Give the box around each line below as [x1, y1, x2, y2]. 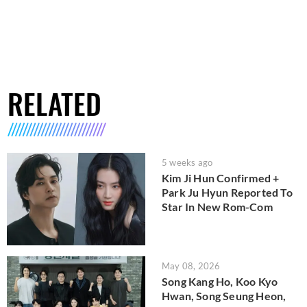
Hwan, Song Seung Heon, [162, 288, 286, 302]
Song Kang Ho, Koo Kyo [162, 274, 278, 288]
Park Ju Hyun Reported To [162, 186, 293, 199]
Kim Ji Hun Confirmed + [162, 171, 280, 185]
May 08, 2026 [162, 260, 221, 271]
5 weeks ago [162, 157, 213, 169]
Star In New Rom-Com [162, 200, 273, 214]
